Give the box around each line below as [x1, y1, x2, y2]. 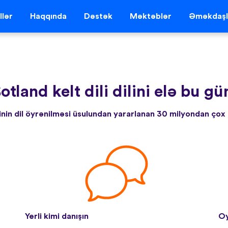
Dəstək [83, 12, 112, 21]
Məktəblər [129, 12, 172, 21]
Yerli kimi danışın [25, 212, 89, 220]
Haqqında [30, 12, 67, 21]
